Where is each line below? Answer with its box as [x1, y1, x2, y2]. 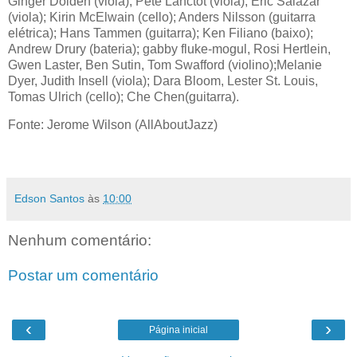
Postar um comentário [8, 266, 159, 284]
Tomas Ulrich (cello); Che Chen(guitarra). [8, 89, 239, 104]
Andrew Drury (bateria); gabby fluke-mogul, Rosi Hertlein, [8, 41, 331, 56]
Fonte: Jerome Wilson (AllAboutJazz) [8, 118, 218, 132]
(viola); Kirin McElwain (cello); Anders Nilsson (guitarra [8, 10, 316, 24]
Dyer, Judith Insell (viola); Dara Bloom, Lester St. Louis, [8, 73, 318, 88]
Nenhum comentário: [8, 232, 151, 249]
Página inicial [149, 324, 208, 336]
